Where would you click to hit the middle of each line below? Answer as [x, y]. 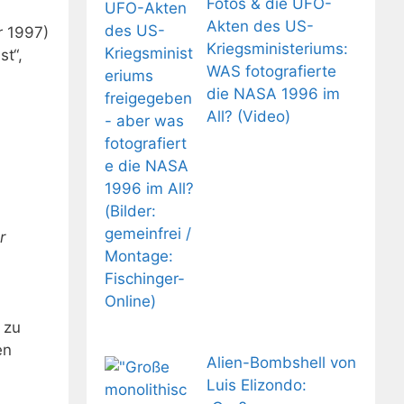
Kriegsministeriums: [277, 48]
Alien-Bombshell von [281, 362]
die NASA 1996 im [273, 93]
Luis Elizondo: [256, 385]
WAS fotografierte [271, 71]
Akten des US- [260, 26]
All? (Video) [248, 116]
